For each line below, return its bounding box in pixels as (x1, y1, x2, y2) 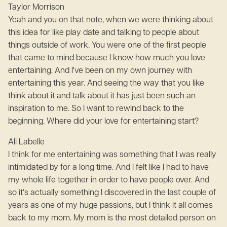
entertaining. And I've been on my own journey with (8, 67, 192, 75)
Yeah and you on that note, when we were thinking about (8, 16, 213, 24)
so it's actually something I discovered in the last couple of (8, 189, 216, 197)
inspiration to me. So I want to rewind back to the (8, 105, 184, 113)
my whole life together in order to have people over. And (8, 176, 209, 184)
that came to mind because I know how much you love (8, 54, 205, 62)
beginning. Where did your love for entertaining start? (8, 118, 199, 126)
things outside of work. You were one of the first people (8, 42, 206, 50)
